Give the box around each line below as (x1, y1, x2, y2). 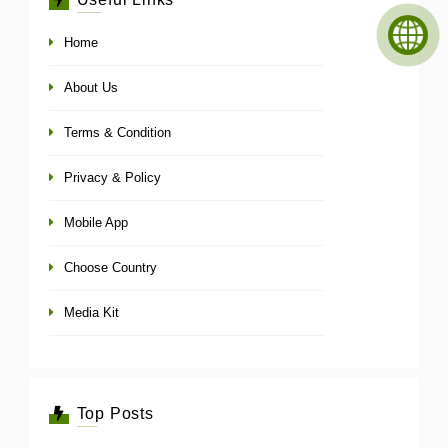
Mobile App (64, 214, 128, 230)
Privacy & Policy (64, 169, 161, 185)
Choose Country (64, 259, 157, 275)
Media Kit (64, 304, 119, 320)
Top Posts (76, 404, 154, 422)
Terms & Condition (64, 124, 171, 140)
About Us (64, 79, 118, 95)
